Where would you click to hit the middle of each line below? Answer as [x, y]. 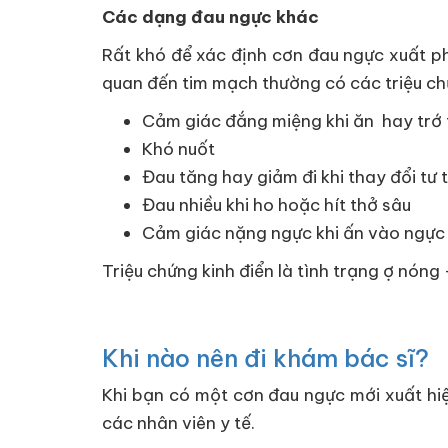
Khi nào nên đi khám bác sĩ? [265, 357]
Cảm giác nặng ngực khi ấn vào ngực [293, 233]
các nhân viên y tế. [178, 422]
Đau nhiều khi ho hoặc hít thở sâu [276, 205]
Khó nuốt [178, 149]
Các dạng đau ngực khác [210, 17]
